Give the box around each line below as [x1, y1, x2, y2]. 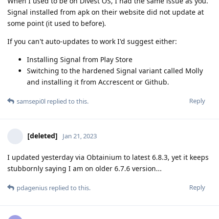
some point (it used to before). [7, 18, 106, 28]
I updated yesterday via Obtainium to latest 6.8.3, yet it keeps [7, 152, 209, 162]
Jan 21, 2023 [63, 131, 97, 140]
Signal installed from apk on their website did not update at [7, 7, 204, 17]
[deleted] [27, 131, 58, 140]
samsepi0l [17, 96, 45, 106]
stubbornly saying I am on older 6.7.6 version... [7, 163, 162, 173]
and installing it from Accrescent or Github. [27, 77, 169, 87]
